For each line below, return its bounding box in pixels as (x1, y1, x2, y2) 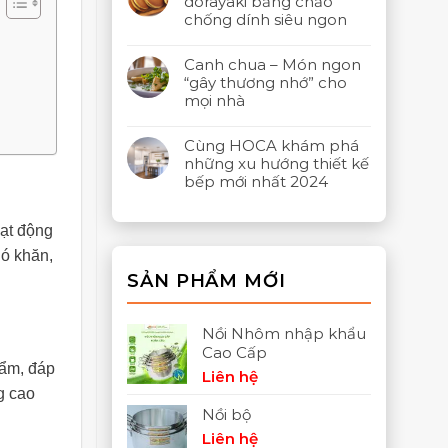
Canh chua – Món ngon (184, 55, 361, 74)
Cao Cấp (202, 343, 267, 362)
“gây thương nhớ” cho (184, 73, 347, 92)
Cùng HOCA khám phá (184, 136, 359, 155)
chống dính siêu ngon (184, 10, 347, 29)
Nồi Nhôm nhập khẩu (202, 324, 366, 343)
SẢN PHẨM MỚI (127, 270, 286, 292)
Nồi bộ (202, 405, 251, 424)
